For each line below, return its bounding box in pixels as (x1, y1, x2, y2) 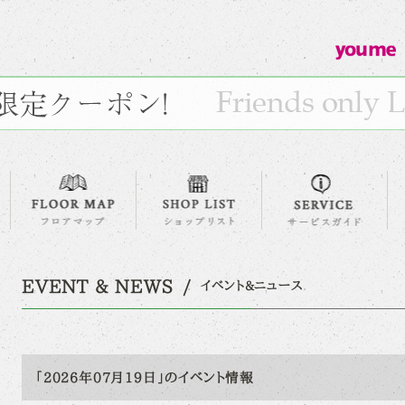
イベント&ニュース (201, 278, 303, 292)
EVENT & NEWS (22, 276, 174, 295)
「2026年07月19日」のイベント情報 (35, 371, 254, 385)
